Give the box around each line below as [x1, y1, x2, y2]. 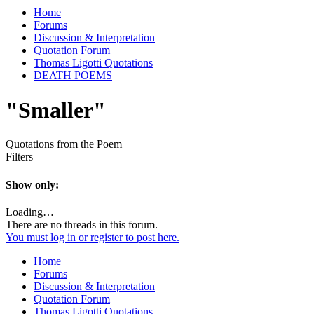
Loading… [6, 205, 54, 218]
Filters [6, 151, 33, 163]
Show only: [6, 178, 59, 191]
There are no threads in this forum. [6, 218, 158, 231]
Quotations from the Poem [6, 138, 122, 151]
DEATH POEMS [34, 69, 112, 82]
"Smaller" [6, 97, 106, 123]
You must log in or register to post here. [6, 231, 179, 243]
